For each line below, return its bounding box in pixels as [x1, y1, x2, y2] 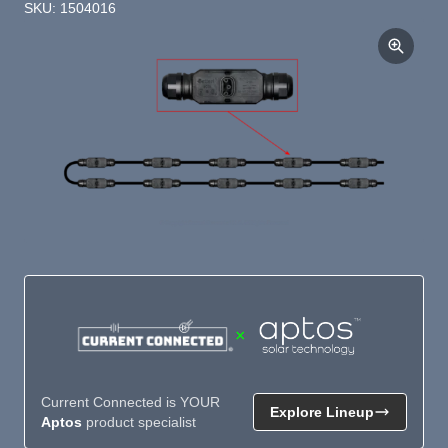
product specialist [82, 413, 196, 430]
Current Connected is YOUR [41, 393, 220, 410]
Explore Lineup [270, 403, 374, 420]
